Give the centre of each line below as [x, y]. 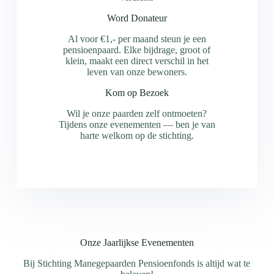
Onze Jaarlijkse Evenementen [137, 243]
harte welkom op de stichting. [137, 135]
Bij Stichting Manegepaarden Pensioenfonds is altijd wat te [137, 263]
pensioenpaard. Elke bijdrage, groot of [137, 50]
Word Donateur [137, 18]
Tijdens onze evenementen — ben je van [137, 124]
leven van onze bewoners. [137, 72]
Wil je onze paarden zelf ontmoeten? [137, 113]
